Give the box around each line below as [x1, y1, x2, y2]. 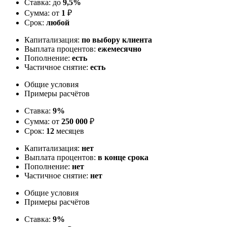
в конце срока [98, 153, 148, 162]
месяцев [54, 126, 84, 135]
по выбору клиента [82, 35, 152, 44]
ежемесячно [98, 44, 141, 53]
